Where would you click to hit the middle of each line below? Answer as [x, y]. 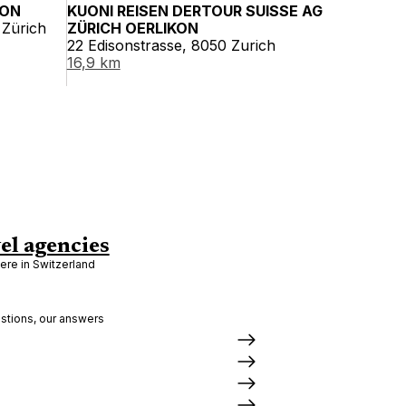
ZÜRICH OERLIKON [132, 28]
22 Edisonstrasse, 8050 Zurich [171, 45]
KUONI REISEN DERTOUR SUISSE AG [194, 11]
